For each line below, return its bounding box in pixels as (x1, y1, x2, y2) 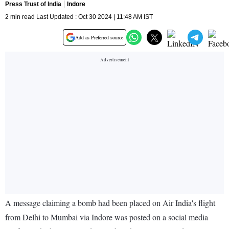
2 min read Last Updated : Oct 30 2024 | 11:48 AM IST (5, 13, 153, 21)
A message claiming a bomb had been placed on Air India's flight (5, 197, 215, 209)
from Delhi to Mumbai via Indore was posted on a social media (5, 212, 208, 223)
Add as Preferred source (75, 34, 123, 41)
